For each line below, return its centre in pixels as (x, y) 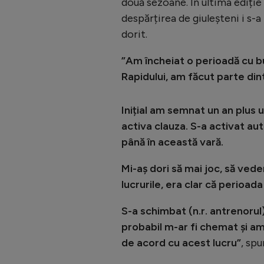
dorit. (134, 34)
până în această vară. (172, 142)
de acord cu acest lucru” (181, 242)
